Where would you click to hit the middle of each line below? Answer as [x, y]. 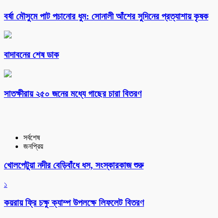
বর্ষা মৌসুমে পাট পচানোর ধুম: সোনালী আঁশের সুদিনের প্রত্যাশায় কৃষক [106, 16]
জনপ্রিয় [33, 146]
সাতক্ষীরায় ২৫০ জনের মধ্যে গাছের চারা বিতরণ [73, 93]
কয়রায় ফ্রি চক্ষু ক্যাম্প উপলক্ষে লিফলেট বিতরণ [74, 203]
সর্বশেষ [32, 138]
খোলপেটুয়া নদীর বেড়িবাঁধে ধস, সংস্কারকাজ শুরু [74, 165]
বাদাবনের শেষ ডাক [31, 55]
